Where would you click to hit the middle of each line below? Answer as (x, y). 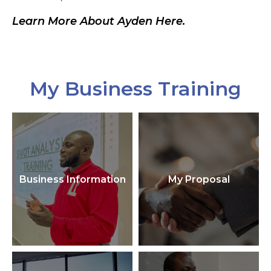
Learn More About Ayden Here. (99, 21)
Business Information (72, 179)
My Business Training (135, 89)
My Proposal (199, 179)
